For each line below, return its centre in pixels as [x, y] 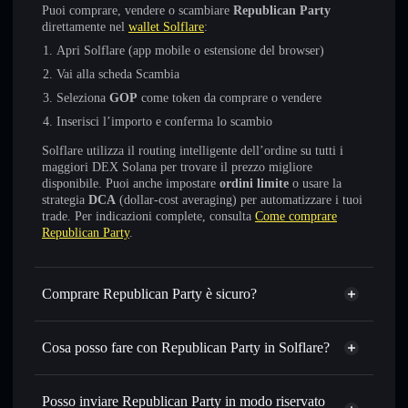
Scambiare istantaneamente [133, 398]
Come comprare [296, 216]
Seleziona [83, 98]
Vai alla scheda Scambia [118, 74]
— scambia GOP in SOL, [276, 398]
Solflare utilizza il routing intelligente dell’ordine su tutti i [193, 151]
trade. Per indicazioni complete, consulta [148, 216]
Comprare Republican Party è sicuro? [149, 294]
